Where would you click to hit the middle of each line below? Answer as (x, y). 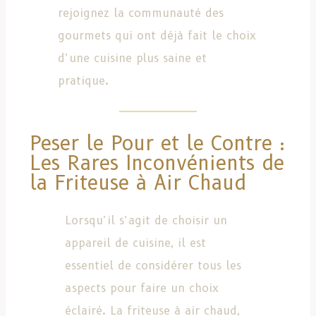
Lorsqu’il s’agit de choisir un (146, 220)
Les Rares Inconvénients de (157, 163)
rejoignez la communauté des (141, 13)
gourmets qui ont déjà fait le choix (157, 35)
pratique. (83, 80)
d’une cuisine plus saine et (132, 58)
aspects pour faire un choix (142, 288)
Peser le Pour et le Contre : (157, 143)
